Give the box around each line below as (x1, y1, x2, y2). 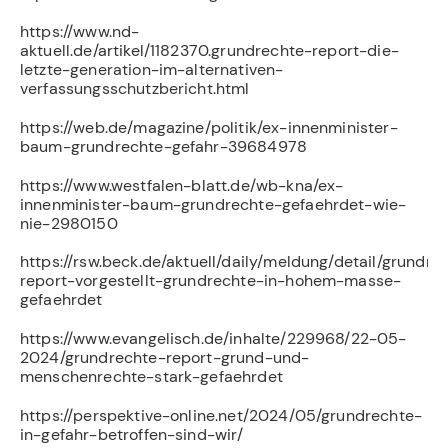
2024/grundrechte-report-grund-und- (20, 347, 310, 369)
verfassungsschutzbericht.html (20, 78, 250, 100)
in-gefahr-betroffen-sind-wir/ (20, 423, 244, 445)
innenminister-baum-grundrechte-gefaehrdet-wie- (20, 193, 407, 215)
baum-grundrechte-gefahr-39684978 (20, 136, 308, 158)
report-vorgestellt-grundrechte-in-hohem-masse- (20, 270, 402, 292)
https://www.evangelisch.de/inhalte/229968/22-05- (20, 328, 407, 350)
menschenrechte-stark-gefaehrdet (20, 366, 283, 388)
